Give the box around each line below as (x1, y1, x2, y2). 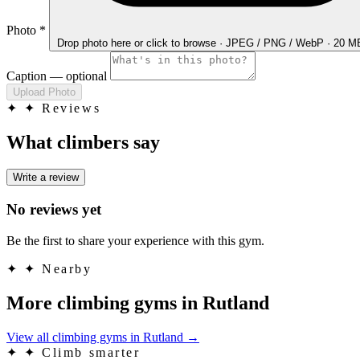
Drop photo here (57, 36, 131, 49)
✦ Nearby (24, 261, 92, 276)
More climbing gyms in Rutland (6, 292, 269, 313)
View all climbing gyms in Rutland (6, 329, 183, 344)
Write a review (13, 171, 79, 184)
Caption (6, 68, 50, 83)
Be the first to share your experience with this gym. (6, 233, 264, 247)
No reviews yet (6, 201, 101, 219)
